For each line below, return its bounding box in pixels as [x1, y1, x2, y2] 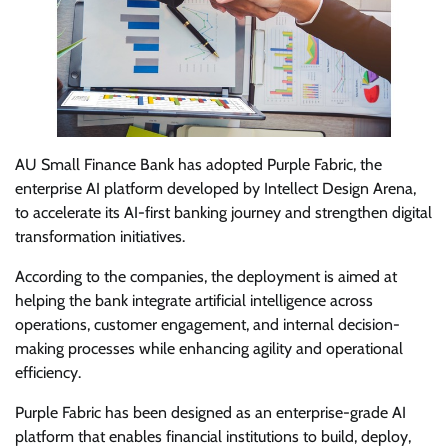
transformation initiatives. [15, 226, 185, 246]
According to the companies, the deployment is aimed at [15, 266, 397, 286]
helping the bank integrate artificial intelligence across [15, 290, 373, 310]
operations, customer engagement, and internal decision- [15, 314, 400, 334]
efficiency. [15, 362, 81, 382]
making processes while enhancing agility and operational [15, 338, 403, 358]
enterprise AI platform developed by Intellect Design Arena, [15, 178, 416, 198]
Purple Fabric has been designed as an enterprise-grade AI [15, 402, 406, 422]
